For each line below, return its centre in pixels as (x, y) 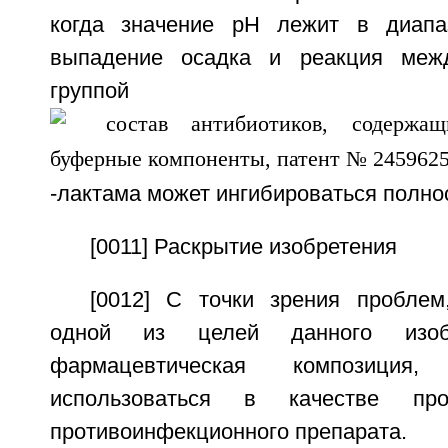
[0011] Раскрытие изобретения (243, 247)
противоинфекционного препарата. (228, 432)
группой (89, 91)
